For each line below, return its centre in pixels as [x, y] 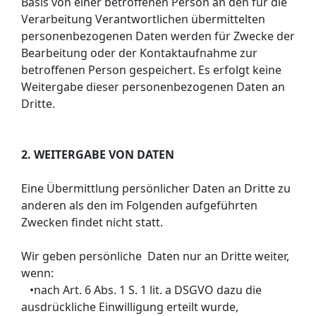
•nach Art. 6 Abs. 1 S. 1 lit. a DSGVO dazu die [141, 290]
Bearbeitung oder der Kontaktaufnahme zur [139, 53]
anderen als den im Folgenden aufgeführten [139, 205]
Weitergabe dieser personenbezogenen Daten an [153, 86]
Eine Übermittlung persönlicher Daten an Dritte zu [156, 188]
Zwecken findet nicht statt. [92, 222]
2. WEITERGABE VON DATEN [98, 154]
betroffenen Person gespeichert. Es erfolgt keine [151, 69]
